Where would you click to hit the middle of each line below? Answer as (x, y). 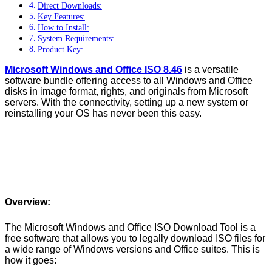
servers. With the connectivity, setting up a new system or (127, 103)
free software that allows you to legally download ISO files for (135, 238)
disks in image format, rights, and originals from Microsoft (126, 92)
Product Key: (60, 49)
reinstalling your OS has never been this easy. (103, 114)
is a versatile (210, 70)
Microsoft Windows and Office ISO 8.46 (93, 70)
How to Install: (63, 28)
